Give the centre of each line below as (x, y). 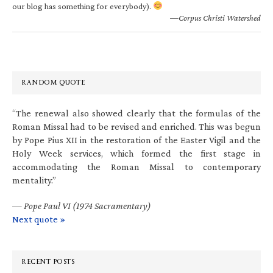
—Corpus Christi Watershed (215, 17)
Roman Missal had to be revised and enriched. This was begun (136, 126)
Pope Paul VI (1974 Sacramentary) (87, 205)
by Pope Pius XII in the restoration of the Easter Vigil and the (136, 140)
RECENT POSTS (48, 261)
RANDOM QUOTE (53, 82)
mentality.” (34, 180)
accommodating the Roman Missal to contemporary (136, 166)
